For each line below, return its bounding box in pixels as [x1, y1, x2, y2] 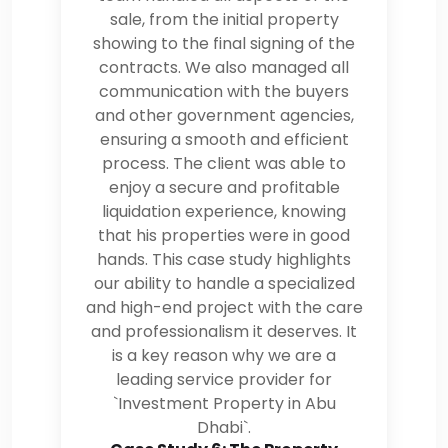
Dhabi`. [197, 415, 251, 439]
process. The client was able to [102, 151, 346, 175]
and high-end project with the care [85, 295, 363, 319]
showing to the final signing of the [93, 31, 355, 55]
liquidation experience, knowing [102, 199, 346, 223]
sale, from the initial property [109, 7, 339, 31]
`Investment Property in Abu [112, 391, 336, 415]
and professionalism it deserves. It [91, 319, 357, 343]
